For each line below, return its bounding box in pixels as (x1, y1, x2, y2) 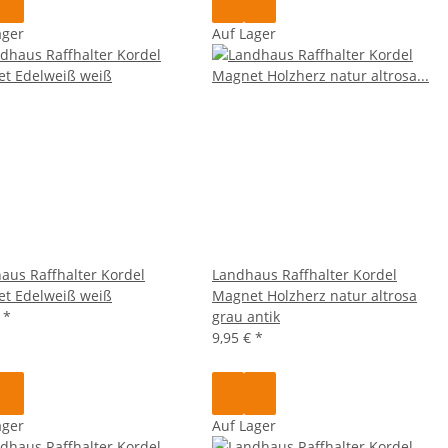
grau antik (212, 306, 280, 326)
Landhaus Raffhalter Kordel (212, 264, 397, 284)
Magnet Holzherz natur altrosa (212, 285, 417, 305)
